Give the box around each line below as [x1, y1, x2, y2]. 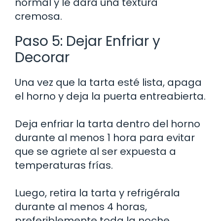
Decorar [15, 47, 70, 67]
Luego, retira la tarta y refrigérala [15, 185, 180, 200]
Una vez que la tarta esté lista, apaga [15, 75, 202, 89]
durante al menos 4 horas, [15, 199, 147, 214]
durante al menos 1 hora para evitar [15, 130, 195, 145]
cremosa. [15, 9, 62, 23]
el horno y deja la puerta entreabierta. [15, 89, 206, 103]
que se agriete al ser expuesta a [15, 144, 176, 158]
